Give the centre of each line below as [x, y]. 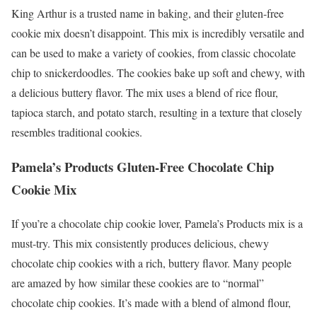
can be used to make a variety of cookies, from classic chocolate [154, 53]
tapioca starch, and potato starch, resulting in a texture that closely [157, 112]
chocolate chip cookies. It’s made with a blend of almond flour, [151, 303]
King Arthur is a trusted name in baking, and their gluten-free [148, 13]
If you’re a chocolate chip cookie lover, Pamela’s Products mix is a [157, 224]
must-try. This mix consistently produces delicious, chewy [140, 243]
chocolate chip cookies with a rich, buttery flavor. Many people [151, 263]
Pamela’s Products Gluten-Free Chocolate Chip [143, 166]
